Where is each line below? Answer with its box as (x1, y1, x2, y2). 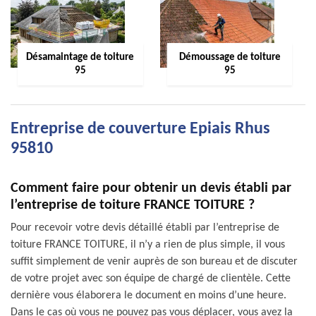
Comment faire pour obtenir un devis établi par (11, 181, 291, 195)
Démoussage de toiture (178, 52, 281, 63)
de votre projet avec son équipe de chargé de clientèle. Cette (11, 273, 291, 284)
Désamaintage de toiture (26, 52, 135, 63)
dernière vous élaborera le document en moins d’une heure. (11, 290, 286, 301)
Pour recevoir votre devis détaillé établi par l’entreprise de (11, 222, 279, 233)
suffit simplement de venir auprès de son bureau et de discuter (11, 256, 298, 267)
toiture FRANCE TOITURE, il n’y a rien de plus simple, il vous (11, 239, 285, 250)
